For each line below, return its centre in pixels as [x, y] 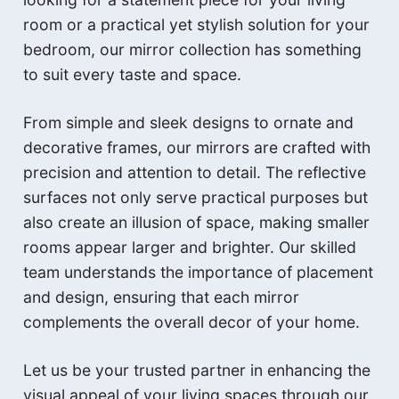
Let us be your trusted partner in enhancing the [197, 370]
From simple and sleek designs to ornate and [189, 122]
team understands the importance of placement [199, 272]
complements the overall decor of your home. [192, 322]
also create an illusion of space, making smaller [197, 222]
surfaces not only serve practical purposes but [196, 197]
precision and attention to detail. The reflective [195, 172]
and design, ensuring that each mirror [162, 297]
